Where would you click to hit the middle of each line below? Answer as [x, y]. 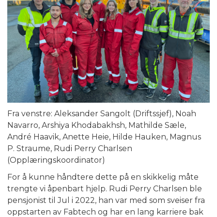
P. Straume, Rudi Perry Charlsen [70, 148]
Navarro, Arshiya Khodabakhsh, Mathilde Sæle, [97, 125]
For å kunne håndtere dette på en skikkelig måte [103, 177]
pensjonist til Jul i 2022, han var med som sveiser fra [106, 200]
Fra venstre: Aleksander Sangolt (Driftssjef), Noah [102, 114]
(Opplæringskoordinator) [56, 160]
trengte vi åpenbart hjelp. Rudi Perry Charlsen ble [105, 189]
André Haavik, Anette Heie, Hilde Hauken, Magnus [104, 137]
